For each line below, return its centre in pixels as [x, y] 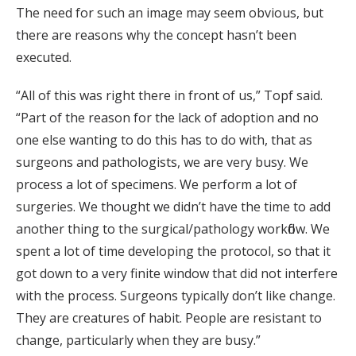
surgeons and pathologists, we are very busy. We [162, 162]
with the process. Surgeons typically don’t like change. [176, 295]
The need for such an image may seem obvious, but [170, 12]
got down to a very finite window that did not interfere [177, 273]
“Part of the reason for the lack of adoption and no [167, 117]
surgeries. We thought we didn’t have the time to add [173, 206]
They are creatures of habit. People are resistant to [169, 317]
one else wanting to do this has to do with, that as [164, 139]
